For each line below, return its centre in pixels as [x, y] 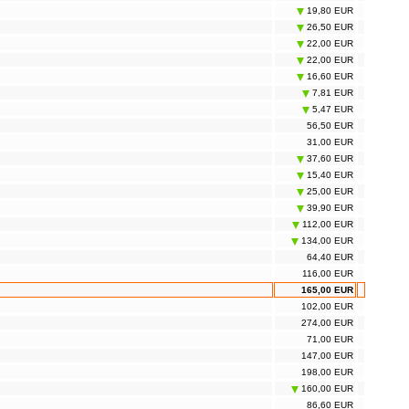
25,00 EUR [329, 192]
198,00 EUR [327, 372]
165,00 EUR [327, 290]
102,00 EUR [327, 307]
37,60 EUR [329, 159]
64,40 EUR [330, 257]
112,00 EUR [326, 225]
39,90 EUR [329, 208]
